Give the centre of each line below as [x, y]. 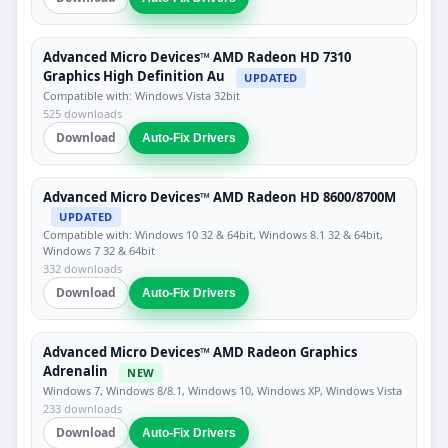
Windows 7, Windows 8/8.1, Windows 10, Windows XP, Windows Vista [222, 390]
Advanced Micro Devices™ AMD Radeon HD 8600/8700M [219, 196]
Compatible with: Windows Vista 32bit [141, 95]
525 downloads [82, 113]
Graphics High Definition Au [134, 76]
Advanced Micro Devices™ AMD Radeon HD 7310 [197, 57]
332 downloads [82, 269]
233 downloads [82, 408]
